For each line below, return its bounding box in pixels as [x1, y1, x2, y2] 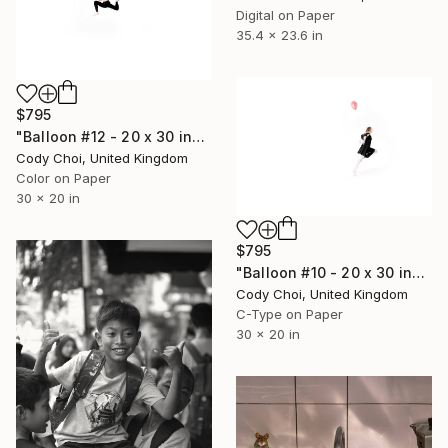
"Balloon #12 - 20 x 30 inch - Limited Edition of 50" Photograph [192, 127, 206, 145]
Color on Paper [16, 169, 111, 186]
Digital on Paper [236, 6, 335, 23]
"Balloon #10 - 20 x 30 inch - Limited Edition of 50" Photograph [412, 263, 426, 281]
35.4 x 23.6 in [236, 26, 323, 43]
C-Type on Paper [236, 305, 343, 322]
